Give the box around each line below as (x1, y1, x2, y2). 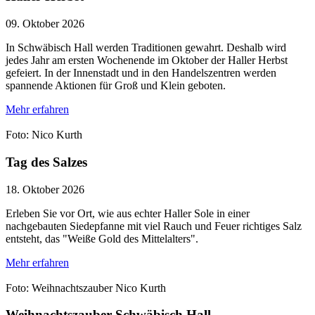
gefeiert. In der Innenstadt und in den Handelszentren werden (6, 67, 276, 79)
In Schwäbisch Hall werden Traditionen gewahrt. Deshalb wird (6, 41, 286, 54)
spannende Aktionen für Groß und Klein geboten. (6, 79, 226, 92)
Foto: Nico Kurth (6, 129, 82, 141)
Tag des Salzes (6, 154, 87, 169)
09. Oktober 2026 (6, 18, 84, 30)
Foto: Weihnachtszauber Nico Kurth (6, 281, 166, 294)
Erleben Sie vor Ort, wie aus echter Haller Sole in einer (6, 207, 250, 219)
